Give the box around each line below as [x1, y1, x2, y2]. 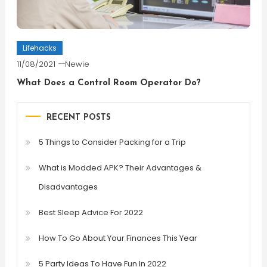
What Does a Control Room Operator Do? [16, 78, 201, 88]
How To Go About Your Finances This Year [38, 232, 197, 244]
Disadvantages [38, 181, 98, 193]
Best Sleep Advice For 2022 [38, 206, 143, 218]
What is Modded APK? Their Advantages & [38, 162, 201, 173]
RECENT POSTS [46, 113, 111, 122]
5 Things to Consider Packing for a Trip [38, 136, 186, 148]
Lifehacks [22, 42, 57, 53]
